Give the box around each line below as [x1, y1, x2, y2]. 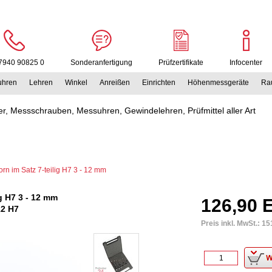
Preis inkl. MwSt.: [201, 219, 260, 228]
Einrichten [142, 78, 175, 87]
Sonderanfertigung [70, 58, 132, 67]
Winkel [65, 78, 87, 87]
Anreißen [100, 78, 130, 87]
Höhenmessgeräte [188, 78, 249, 87]
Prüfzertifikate [158, 58, 203, 67]
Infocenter [229, 58, 262, 67]
